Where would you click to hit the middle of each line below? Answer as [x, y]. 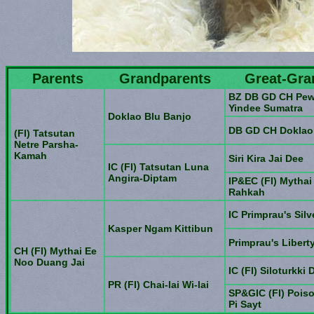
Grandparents [165, 78]
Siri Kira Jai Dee [266, 158]
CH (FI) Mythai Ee [55, 251]
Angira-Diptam [142, 178]
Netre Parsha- [46, 144]
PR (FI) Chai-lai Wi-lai [158, 285]
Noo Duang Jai [49, 262]
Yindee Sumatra [266, 108]
